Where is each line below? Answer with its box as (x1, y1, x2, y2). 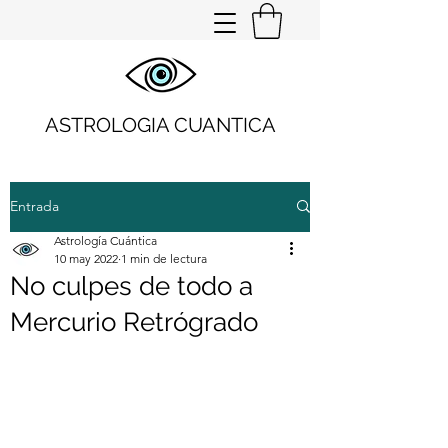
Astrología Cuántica (54, 232, 157, 248)
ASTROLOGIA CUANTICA (44, 112, 276, 137)
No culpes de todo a (10, 270, 253, 301)
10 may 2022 (54, 250, 118, 266)
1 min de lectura (121, 250, 207, 266)
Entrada (10, 197, 59, 216)
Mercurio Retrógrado (10, 306, 258, 337)
